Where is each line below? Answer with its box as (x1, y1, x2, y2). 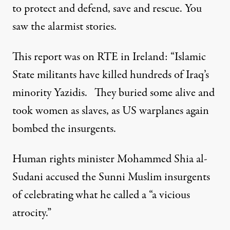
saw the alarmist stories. (12, 18, 117, 35)
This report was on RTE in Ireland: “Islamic (12, 49, 206, 65)
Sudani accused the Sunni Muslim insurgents (12, 169, 210, 185)
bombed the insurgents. (12, 121, 116, 137)
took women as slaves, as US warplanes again (12, 103, 209, 119)
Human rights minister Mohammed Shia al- (12, 151, 207, 167)
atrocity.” (12, 205, 51, 221)
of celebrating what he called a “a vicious (12, 187, 190, 203)
